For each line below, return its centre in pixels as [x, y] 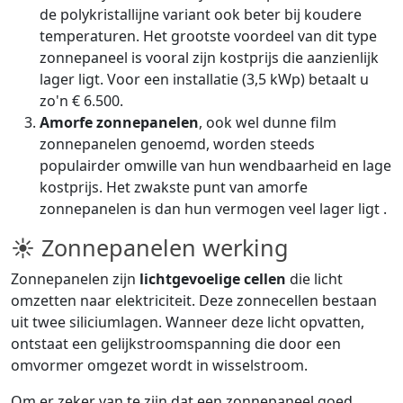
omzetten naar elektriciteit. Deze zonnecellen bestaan [194, 300]
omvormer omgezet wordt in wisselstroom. [159, 365]
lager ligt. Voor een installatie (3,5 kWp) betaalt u [204, 79]
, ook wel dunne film [268, 122]
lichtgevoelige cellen [213, 278]
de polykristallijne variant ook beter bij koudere [201, 14]
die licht [314, 278]
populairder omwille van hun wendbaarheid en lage [215, 165]
